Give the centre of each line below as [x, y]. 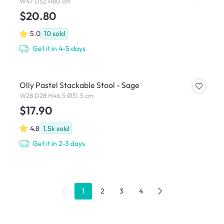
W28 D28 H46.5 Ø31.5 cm [56, 95]
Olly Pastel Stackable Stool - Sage [79, 85]
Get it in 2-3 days [59, 143]
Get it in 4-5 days [59, 49]
